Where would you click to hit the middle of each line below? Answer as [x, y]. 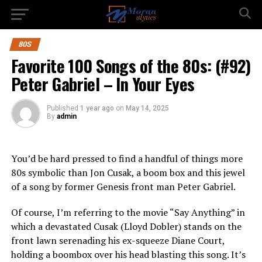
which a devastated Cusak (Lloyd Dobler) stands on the [126, 226]
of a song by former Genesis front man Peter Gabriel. [123, 187]
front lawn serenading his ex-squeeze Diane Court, [118, 240]
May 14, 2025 [147, 108]
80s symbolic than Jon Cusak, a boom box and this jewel [128, 173]
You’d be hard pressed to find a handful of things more [127, 158]
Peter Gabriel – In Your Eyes [103, 84]
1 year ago [97, 108]
